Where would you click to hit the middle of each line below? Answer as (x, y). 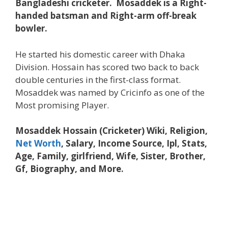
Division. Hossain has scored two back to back (107, 67)
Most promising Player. (62, 105)
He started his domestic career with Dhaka (100, 54)
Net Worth (38, 144)
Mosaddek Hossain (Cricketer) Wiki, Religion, (111, 131)
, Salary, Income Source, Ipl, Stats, (134, 144)
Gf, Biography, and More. (69, 169)
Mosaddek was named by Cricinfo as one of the (110, 92)
